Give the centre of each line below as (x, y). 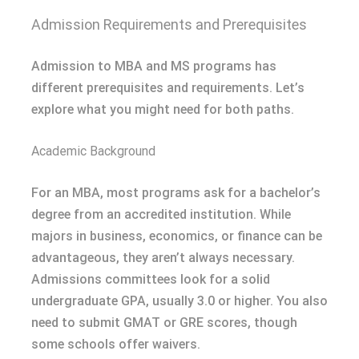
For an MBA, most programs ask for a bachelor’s (176, 192)
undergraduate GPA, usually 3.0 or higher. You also (179, 301)
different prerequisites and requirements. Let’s (168, 87)
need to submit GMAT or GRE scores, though (164, 322)
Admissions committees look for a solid (151, 279)
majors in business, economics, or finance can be (177, 236)
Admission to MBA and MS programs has (154, 66)
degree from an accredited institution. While (161, 214)
